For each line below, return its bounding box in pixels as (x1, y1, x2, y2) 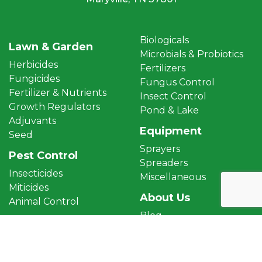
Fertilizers (140, 63, 185, 74)
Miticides (9, 182, 49, 194)
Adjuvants (9, 115, 56, 127)
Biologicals (140, 35, 189, 46)
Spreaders (140, 157, 188, 169)
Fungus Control (140, 77, 215, 88)
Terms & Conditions (140, 224, 229, 236)
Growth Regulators (9, 101, 100, 113)
